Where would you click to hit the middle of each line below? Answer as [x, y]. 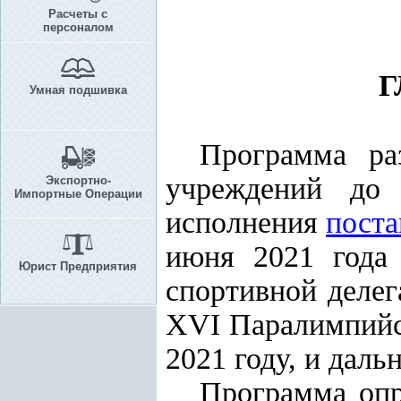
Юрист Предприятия [78, 266]
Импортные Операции [78, 194]
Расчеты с [78, 14]
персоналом [78, 27]
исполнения [246, 222]
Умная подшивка [78, 90]
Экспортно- [78, 180]
